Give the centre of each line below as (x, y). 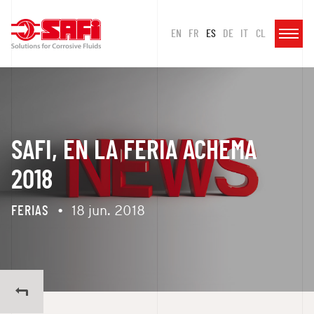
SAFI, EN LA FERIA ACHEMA (134, 151)
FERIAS (30, 211)
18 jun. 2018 (108, 212)
